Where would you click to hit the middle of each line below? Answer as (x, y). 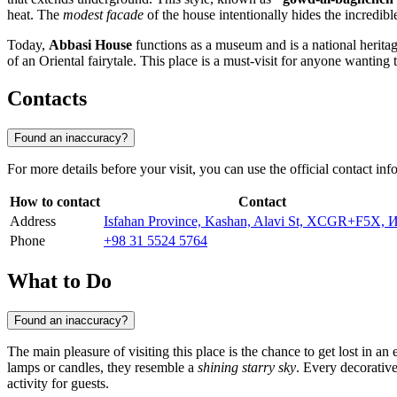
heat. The (35, 15)
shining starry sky (247, 367)
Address (33, 222)
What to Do (59, 280)
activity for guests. (58, 383)
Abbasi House (90, 45)
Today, (28, 45)
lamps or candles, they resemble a (102, 367)
